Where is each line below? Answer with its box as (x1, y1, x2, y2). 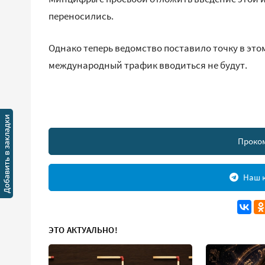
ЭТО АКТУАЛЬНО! (49, 224, 118, 235)
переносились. (49, 9, 114, 22)
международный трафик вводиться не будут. (49, 58, 247, 72)
